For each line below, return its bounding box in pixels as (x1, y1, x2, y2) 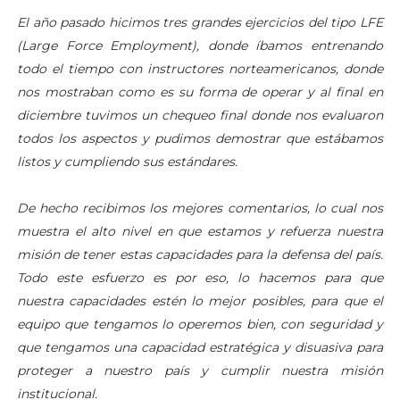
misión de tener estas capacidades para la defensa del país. (16, 246, 384, 262)
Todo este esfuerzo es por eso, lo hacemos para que (16, 269, 384, 286)
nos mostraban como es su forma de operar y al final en (16, 83, 384, 100)
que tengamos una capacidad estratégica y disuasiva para (16, 338, 384, 355)
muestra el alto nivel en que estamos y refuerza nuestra (16, 222, 384, 239)
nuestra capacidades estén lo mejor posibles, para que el (16, 292, 384, 309)
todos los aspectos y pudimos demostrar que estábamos (16, 129, 384, 146)
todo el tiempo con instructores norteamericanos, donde (16, 60, 384, 77)
